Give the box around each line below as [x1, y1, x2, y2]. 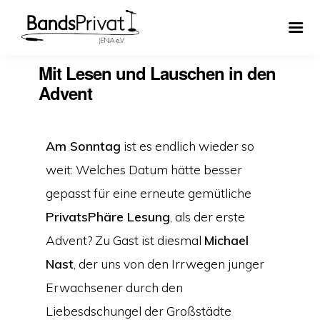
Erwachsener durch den [45, 279, 183, 296]
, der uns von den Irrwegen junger [73, 256, 264, 272]
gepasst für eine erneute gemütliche [45, 185, 251, 201]
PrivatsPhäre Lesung [45, 209, 170, 225]
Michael [204, 232, 249, 249]
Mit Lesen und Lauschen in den [38, 60, 276, 85]
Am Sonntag [45, 138, 121, 154]
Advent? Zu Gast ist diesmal [45, 232, 204, 249]
